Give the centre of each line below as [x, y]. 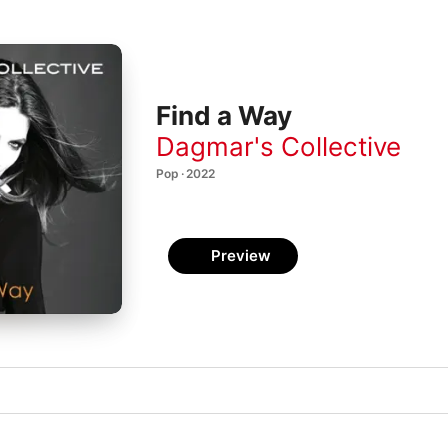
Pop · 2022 [185, 173]
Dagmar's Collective [278, 146]
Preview [241, 255]
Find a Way [224, 116]
